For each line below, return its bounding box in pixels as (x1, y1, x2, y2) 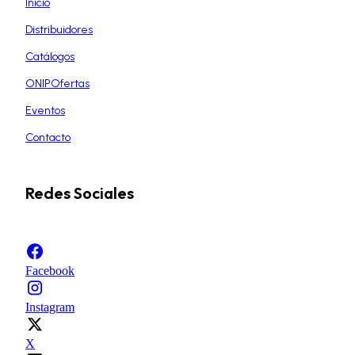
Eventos (25, 103, 65, 117)
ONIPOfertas (25, 76, 90, 90)
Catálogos (25, 49, 74, 63)
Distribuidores (25, 22, 93, 36)
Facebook (25, 263, 74, 277)
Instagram (25, 300, 74, 314)
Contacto (25, 130, 71, 144)
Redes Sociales (25, 183, 134, 204)
